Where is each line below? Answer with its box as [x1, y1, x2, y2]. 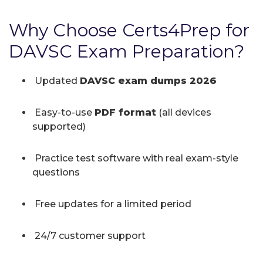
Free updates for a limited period [32, 198, 191, 210]
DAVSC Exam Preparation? [9, 40, 244, 62]
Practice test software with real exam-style [32, 152, 238, 164]
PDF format [95, 106, 156, 118]
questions [32, 166, 80, 178]
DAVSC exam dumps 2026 [80, 75, 217, 86]
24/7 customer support [32, 230, 146, 241]
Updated [32, 75, 80, 86]
